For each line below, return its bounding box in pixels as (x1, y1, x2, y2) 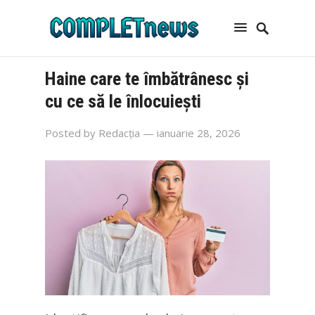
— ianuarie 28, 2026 (143, 126, 240, 140)
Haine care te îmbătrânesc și (45, 68, 249, 89)
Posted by (45, 126, 98, 140)
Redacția (98, 126, 140, 140)
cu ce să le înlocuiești (45, 91, 201, 112)
